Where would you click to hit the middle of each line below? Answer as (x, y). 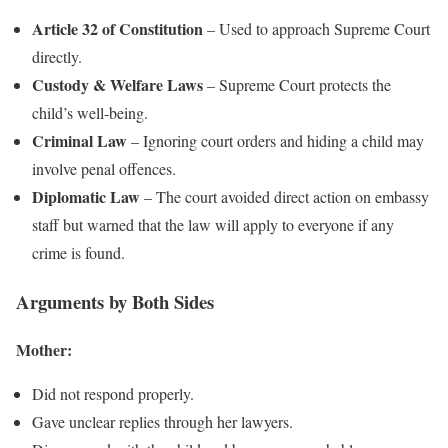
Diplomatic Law (86, 196)
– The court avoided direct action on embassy (284, 196)
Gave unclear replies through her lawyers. (162, 422)
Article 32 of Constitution (117, 28)
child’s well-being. (90, 112)
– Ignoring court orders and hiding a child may (275, 140)
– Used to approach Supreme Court (316, 28)
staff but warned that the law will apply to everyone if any (213, 224)
